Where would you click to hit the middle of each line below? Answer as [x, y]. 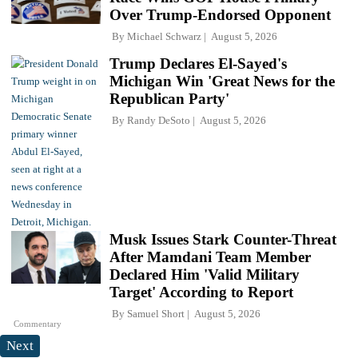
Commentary [38, 323]
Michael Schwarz [164, 37]
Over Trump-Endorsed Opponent [220, 15]
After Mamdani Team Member [210, 257]
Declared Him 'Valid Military [205, 275]
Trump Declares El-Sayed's [198, 64]
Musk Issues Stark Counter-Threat [223, 240]
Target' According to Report [201, 292]
